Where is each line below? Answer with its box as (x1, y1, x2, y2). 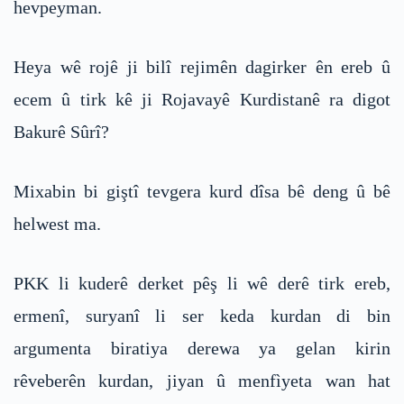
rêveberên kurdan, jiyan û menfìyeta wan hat (14, 370, 390, 390)
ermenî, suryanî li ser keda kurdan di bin (14, 305, 390, 326)
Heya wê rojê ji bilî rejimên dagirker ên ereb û (14, 56, 390, 77)
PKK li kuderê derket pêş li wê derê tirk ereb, (14, 272, 390, 293)
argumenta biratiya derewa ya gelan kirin (14, 337, 390, 358)
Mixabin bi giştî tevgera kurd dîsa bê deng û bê (14, 180, 390, 201)
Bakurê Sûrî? (14, 121, 109, 142)
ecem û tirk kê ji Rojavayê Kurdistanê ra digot (14, 88, 390, 109)
